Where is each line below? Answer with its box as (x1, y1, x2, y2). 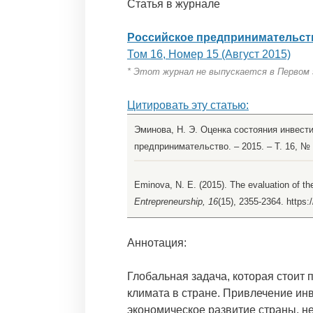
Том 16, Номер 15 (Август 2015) (127, 48, 291, 61)
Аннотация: (127, 237, 187, 249)
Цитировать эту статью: (127, 99, 249, 112)
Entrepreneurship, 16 (134, 196, 218, 208)
